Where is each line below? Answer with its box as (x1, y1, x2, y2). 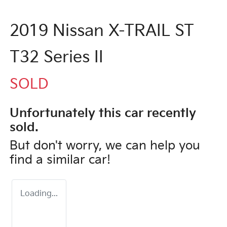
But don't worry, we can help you (10, 138, 200, 153)
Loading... (20, 188, 58, 199)
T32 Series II (10, 47, 103, 67)
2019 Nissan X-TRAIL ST (10, 21, 194, 41)
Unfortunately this (10, 105, 125, 121)
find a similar (10, 152, 89, 167)
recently (143, 105, 196, 121)
